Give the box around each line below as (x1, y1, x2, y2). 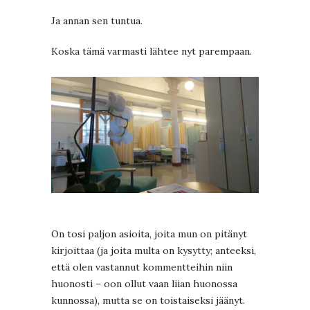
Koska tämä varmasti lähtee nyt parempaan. (51, 44, 252, 57)
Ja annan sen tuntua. (51, 14, 143, 27)
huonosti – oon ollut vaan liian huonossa (51, 277, 237, 291)
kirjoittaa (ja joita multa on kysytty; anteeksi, (51, 244, 256, 257)
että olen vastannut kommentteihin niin (51, 261, 232, 274)
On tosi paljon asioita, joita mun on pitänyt (51, 228, 247, 241)
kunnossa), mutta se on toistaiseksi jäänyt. (51, 294, 245, 307)
